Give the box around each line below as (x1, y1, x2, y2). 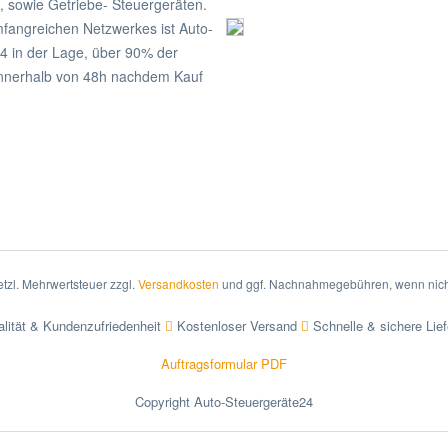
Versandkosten (138, 275, 219, 293)
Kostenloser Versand (173, 316, 301, 336)
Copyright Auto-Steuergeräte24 (135, 392, 313, 412)
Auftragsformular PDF (161, 354, 287, 374)
